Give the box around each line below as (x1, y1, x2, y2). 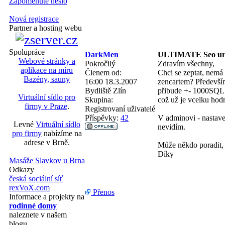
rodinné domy (9, 201, 57, 210)
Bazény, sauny (24, 75, 70, 83)
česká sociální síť (9, 174, 63, 183)
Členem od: (85, 68, 122, 77)
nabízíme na (42, 129, 82, 138)
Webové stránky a (19, 57, 75, 65)
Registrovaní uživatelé (85, 104, 155, 113)
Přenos (91, 187, 115, 196)
